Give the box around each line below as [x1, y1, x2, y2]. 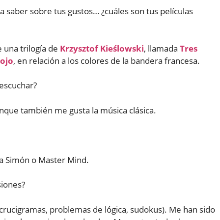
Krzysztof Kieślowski [60, 42, 144, 54]
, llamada [144, 42, 180, 54]
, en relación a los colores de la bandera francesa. [13, 55, 200, 66]
